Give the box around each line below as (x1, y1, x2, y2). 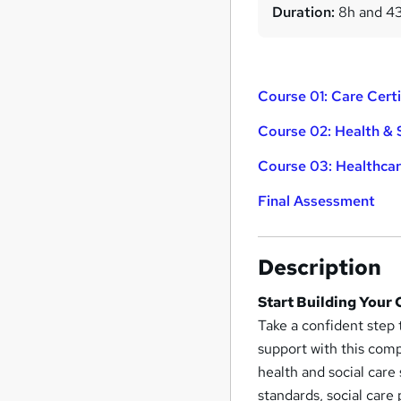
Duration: (272, 2, 336, 21)
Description (258, 252, 382, 281)
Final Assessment (258, 191, 376, 210)
